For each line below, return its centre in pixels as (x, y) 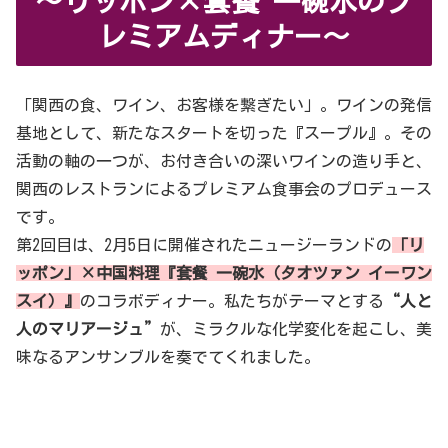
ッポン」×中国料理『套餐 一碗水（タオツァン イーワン (224, 272)
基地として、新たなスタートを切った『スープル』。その (224, 132)
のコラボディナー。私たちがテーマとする (232, 300)
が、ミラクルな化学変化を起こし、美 (296, 328)
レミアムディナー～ (224, 35)
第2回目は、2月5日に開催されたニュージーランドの (204, 244)
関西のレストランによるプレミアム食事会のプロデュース (224, 188)
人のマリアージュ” (88, 328)
